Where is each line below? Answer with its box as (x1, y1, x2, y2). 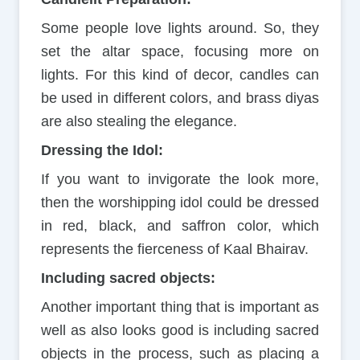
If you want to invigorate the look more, (40, 171, 320, 188)
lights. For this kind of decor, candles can (40, 67, 320, 84)
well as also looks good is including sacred (40, 322, 320, 339)
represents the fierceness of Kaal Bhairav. (40, 241, 309, 258)
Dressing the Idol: (40, 142, 163, 159)
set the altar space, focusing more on (40, 43, 320, 60)
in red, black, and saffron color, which (40, 218, 320, 235)
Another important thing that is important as (40, 299, 320, 316)
